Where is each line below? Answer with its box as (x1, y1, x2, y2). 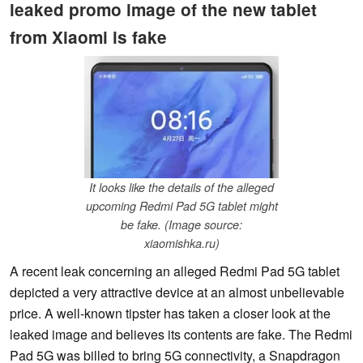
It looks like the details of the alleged (89, 179, 274, 196)
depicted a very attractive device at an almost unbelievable (10, 283, 344, 302)
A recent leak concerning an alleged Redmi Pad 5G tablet (10, 262, 340, 281)
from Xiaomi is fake (10, 24, 167, 49)
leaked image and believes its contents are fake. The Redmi (10, 325, 352, 344)
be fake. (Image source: (121, 216, 242, 233)
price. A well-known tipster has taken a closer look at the (10, 304, 331, 323)
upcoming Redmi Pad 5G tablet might (85, 198, 278, 215)
